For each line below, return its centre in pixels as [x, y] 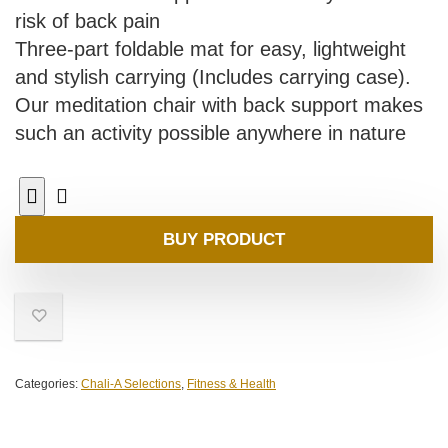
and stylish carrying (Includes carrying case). [213, 77]
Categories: [48, 384]
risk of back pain [87, 21]
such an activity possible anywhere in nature [210, 133]
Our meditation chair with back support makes [219, 105]
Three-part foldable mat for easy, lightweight [210, 49]
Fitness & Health [231, 384]
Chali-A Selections [131, 384]
